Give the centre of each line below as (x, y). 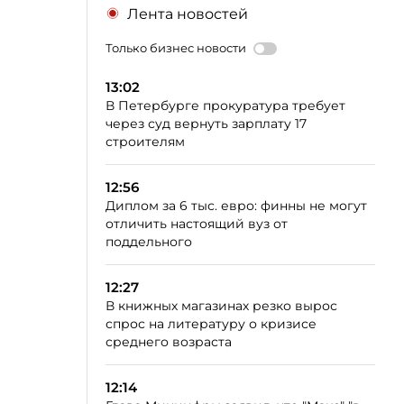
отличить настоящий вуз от (197, 224)
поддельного (149, 242)
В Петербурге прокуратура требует (225, 106)
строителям (145, 142)
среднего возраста (169, 342)
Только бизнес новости (176, 48)
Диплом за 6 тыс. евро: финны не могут (236, 206)
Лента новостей (188, 14)
